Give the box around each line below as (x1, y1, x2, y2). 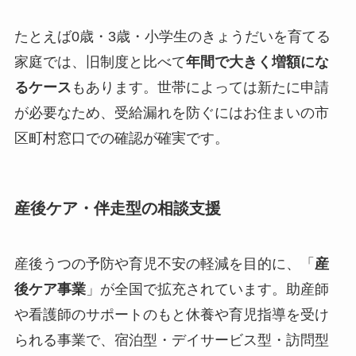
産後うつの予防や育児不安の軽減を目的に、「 (14, 255, 315, 272)
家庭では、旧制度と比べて (14, 54, 186, 71)
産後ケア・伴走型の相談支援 (14, 199, 221, 218)
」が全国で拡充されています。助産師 (85, 281, 329, 297)
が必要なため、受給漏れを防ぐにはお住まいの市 (14, 105, 329, 122)
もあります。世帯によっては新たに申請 (71, 79, 329, 96)
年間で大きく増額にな (185, 54, 329, 71)
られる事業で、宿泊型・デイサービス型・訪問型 (14, 331, 329, 348)
